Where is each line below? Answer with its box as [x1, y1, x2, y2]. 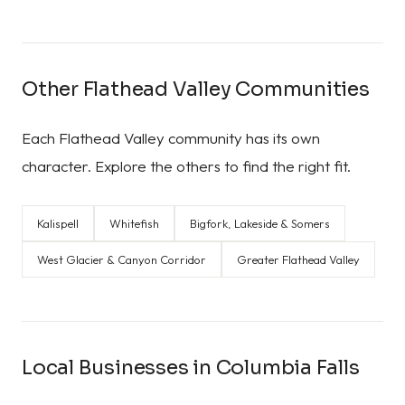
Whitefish [109, 216, 159, 231]
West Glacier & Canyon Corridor [37, 252, 206, 267]
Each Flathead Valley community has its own [22, 128, 320, 147]
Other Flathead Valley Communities [22, 77, 370, 101]
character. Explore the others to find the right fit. [22, 156, 351, 175]
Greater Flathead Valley [237, 252, 360, 267]
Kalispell [37, 216, 79, 231]
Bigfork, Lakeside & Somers [190, 216, 330, 231]
